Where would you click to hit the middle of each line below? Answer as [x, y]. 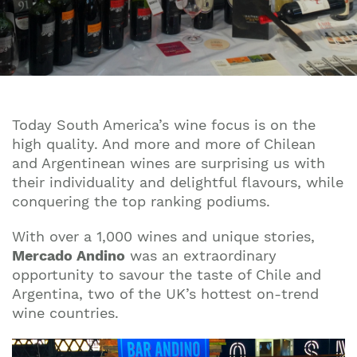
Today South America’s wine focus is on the [164, 125]
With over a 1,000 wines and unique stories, [163, 236]
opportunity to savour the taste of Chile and [167, 275]
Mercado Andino [69, 255]
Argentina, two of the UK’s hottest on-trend [165, 294]
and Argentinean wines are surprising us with [169, 163]
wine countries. [65, 313]
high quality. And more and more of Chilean [164, 144]
